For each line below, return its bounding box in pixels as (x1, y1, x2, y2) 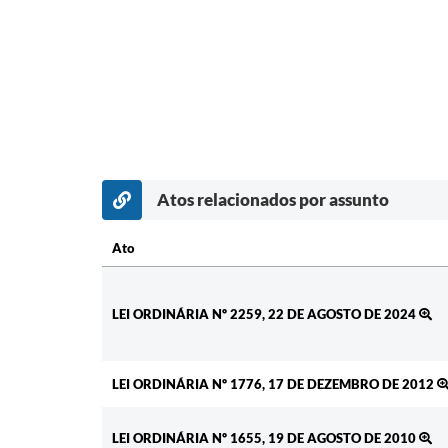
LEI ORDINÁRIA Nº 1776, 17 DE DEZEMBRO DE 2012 (112, 376, 437, 393)
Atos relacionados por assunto (157, 189, 389, 211)
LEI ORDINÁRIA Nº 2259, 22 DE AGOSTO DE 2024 (112, 306, 419, 323)
